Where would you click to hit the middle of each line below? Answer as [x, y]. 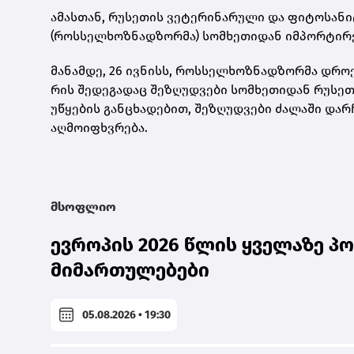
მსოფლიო [83, 207]
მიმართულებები [130, 271]
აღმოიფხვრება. [99, 128]
